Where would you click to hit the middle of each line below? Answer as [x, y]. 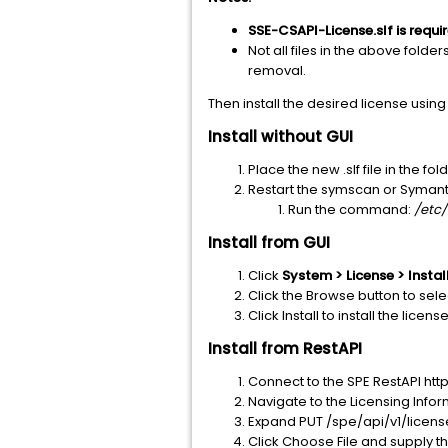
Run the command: [351, 209]
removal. [277, 70]
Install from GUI [269, 242]
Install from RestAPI [285, 348]
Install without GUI [280, 136]
